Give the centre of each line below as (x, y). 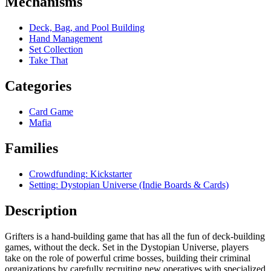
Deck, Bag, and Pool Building (87, 28)
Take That (48, 60)
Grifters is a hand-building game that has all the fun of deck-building (135, 236)
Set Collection (56, 50)
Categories (38, 86)
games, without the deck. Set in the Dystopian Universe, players (127, 247)
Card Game (51, 111)
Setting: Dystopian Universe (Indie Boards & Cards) (129, 184)
